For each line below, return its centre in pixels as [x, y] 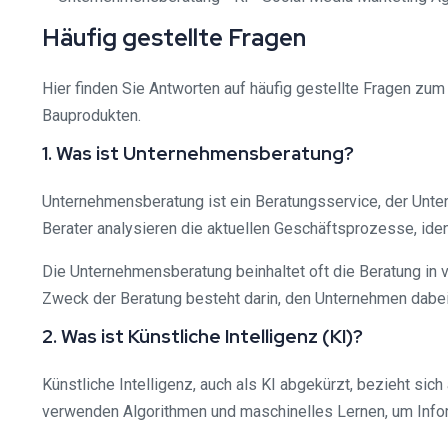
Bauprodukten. [91, 115]
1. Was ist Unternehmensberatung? [198, 153]
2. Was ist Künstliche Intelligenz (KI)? [202, 336]
